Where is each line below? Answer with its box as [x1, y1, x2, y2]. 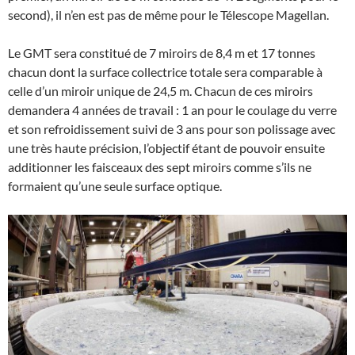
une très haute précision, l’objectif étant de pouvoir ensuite [8, 140, 325, 156]
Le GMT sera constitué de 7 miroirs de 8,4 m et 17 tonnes [8, 45, 315, 61]
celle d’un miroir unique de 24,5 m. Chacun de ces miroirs [8, 83, 313, 99]
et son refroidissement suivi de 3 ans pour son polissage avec [8, 121, 335, 137]
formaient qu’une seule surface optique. [8, 178, 222, 194]
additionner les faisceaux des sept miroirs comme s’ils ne [8, 159, 311, 175]
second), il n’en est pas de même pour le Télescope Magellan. [8, 7, 329, 23]
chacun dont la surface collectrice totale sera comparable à [8, 64, 323, 80]
